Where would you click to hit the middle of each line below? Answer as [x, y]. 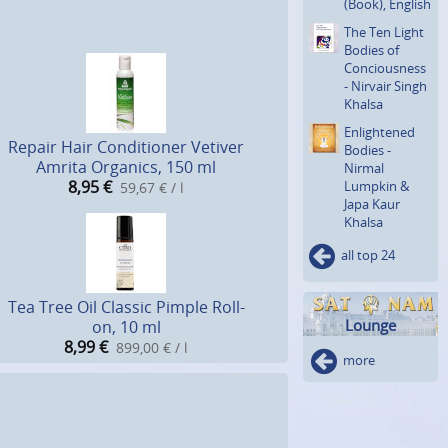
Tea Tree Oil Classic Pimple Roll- [126, 307]
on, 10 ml [126, 327]
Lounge [370, 324]
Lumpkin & [376, 185]
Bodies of [371, 49]
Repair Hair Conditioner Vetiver [126, 147]
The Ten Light [384, 31]
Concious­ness [385, 67]
